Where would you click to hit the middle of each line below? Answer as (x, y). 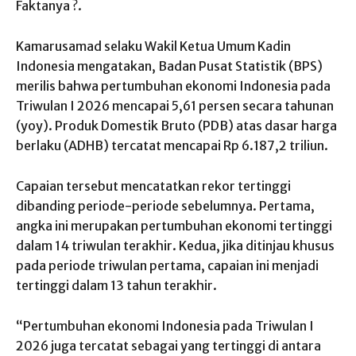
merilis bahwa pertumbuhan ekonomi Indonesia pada (173, 85)
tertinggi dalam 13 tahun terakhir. (116, 285)
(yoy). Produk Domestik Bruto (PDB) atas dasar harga (176, 125)
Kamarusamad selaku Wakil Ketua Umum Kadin (153, 46)
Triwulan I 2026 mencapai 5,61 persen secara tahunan (175, 105)
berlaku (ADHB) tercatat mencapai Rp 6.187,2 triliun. (172, 145)
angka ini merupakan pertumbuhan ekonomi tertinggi (174, 225)
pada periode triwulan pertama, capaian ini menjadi (167, 265)
